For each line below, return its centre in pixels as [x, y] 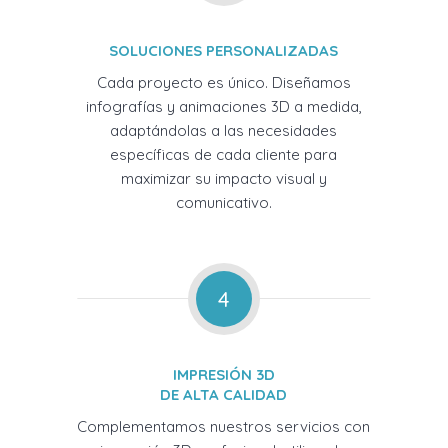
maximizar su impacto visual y [223, 179]
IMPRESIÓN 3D [223, 375]
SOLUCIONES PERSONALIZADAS [224, 51]
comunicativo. [223, 203]
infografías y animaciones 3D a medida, [223, 107]
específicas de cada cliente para [224, 155]
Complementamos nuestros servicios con [224, 427]
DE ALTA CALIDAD [224, 395]
